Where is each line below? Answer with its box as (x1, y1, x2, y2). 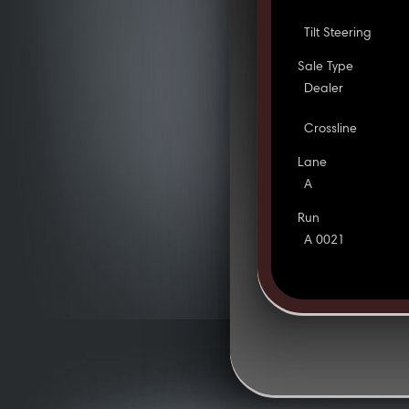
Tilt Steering (304, 26, 372, 40)
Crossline (304, 122, 358, 136)
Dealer (304, 82, 344, 96)
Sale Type (298, 60, 354, 74)
